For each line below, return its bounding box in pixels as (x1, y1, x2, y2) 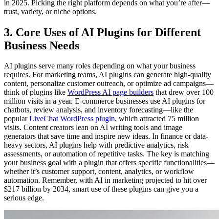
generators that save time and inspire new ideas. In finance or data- (4, 132, 208, 141)
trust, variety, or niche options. (4, 7, 97, 16)
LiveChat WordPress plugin (29, 114, 115, 123)
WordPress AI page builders (67, 88, 153, 97)
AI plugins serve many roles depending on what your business (4, 62, 196, 70)
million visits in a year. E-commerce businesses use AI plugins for (4, 97, 205, 106)
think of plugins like (4, 88, 67, 97)
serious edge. (4, 194, 44, 202)
